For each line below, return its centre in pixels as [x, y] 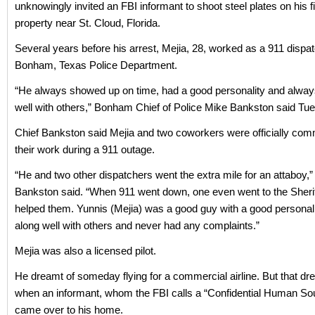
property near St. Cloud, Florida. [88, 23]
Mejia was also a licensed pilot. [85, 251]
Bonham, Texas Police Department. [96, 65]
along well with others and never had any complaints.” [137, 226]
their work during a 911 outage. [85, 150]
